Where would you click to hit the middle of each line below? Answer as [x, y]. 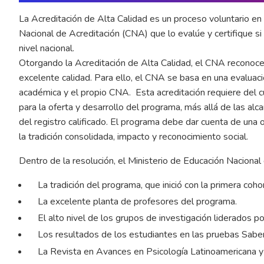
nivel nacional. [48, 48]
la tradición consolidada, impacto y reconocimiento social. [133, 136]
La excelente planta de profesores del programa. [137, 201]
